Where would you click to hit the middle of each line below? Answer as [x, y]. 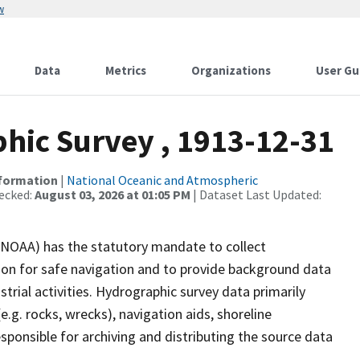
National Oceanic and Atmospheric [162, 180]
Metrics [126, 70]
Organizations [231, 70]
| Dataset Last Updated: [256, 194]
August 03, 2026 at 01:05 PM [112, 194]
